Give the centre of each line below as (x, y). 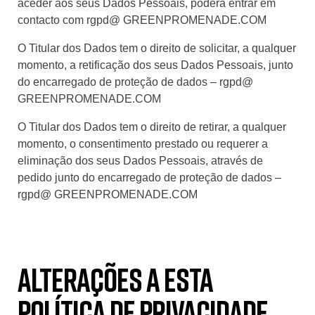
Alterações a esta (115, 279)
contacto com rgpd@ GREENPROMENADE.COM (142, 20)
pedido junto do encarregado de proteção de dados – (149, 177)
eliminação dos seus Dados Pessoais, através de (140, 160)
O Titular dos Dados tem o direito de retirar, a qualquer (152, 127)
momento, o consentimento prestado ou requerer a (143, 143)
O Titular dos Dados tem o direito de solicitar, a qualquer (157, 48)
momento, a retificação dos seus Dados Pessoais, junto (155, 65)
